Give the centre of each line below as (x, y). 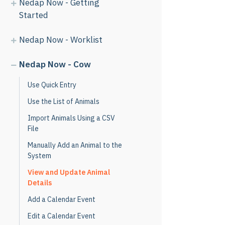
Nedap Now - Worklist (61, 40)
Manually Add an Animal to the (75, 145)
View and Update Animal (69, 172)
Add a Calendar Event (62, 199)
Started (34, 15)
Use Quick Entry (52, 85)
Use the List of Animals (64, 101)
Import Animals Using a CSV (71, 118)
